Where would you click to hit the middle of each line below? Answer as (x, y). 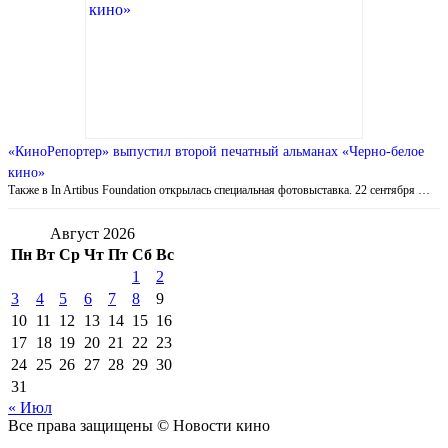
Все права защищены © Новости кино (139, 425)
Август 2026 (92, 233)
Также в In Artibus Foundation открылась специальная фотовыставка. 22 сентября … (219, 189)
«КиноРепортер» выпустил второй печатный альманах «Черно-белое (216, 151)
